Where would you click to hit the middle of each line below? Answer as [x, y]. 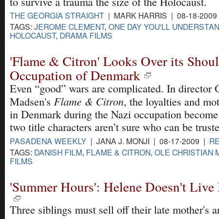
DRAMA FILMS [86, 35]
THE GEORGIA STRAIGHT [57, 15]
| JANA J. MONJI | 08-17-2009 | [148, 141]
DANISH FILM [58, 152]
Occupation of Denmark [75, 75]
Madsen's [32, 102]
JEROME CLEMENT [69, 27]
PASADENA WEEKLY [48, 141]
